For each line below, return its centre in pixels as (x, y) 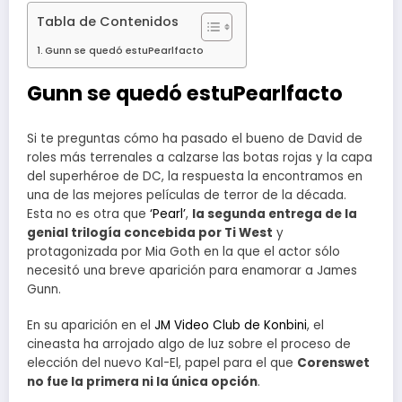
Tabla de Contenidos (108, 22)
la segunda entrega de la (275, 214)
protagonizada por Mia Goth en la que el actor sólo (184, 251)
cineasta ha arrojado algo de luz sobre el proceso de (189, 344)
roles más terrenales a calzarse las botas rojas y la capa (200, 157)
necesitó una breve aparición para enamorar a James (192, 270)
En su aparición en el (91, 325)
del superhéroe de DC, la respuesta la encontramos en (195, 176)
